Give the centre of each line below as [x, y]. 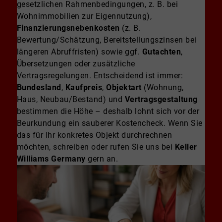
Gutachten [162, 52]
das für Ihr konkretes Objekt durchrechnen [94, 135]
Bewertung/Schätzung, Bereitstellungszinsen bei [107, 40]
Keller [186, 147]
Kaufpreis [84, 88]
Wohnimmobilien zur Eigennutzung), [84, 16]
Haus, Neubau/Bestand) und [71, 100]
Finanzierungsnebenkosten [68, 28]
